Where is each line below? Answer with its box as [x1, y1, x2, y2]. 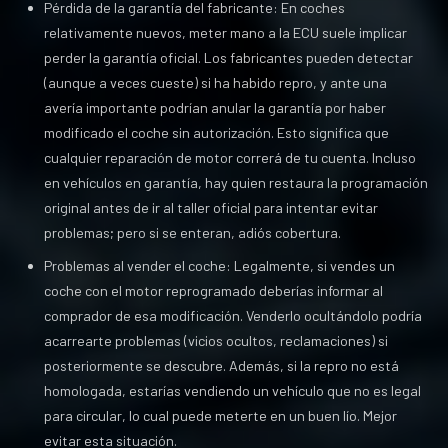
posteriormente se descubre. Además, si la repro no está [44, 357, 399, 374]
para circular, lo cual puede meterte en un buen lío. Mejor [44, 407, 397, 424]
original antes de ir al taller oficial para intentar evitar [44, 199, 378, 216]
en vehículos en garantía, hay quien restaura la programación [44, 174, 428, 191]
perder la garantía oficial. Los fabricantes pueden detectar [44, 49, 413, 66]
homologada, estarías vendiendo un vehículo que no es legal [44, 382, 421, 399]
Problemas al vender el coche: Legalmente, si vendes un [44, 257, 395, 274]
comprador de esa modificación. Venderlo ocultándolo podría [44, 307, 422, 324]
